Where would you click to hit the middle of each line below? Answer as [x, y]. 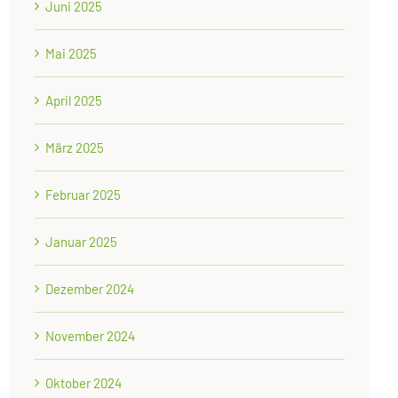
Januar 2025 [82, 242]
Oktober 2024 [84, 383]
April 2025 [74, 101]
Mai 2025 [72, 54]
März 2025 [75, 148]
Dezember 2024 [90, 289]
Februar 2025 [84, 195]
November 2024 [91, 336]
